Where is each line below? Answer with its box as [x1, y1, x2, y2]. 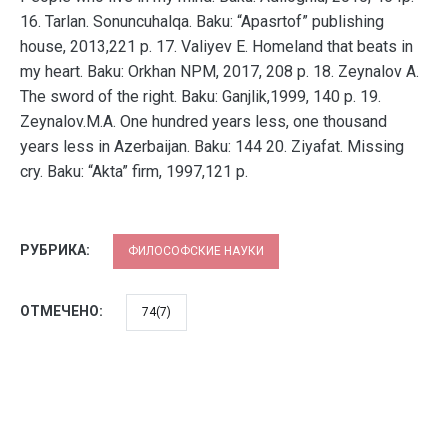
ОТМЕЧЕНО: [20, 303, 106, 319]
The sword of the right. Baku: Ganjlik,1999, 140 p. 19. [20, 87, 381, 106]
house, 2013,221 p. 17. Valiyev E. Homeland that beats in [20, 37, 413, 56]
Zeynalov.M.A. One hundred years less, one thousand [20, 112, 387, 131]
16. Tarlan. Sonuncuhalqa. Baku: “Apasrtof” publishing [20, 12, 384, 31]
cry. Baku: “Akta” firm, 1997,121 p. [20, 162, 248, 181]
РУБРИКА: [20, 242, 93, 258]
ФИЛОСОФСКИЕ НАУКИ [128, 244, 264, 258]
